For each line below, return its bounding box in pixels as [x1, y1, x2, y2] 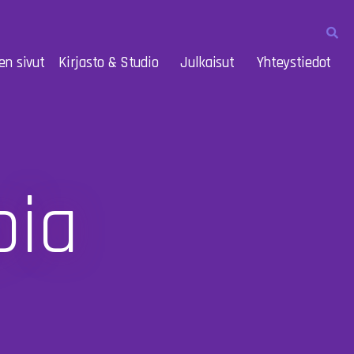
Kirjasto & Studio [58, 53, 159, 73]
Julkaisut [180, 53, 235, 73]
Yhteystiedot [256, 53, 331, 73]
